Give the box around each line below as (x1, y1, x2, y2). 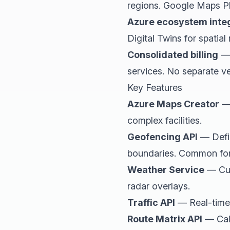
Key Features (127, 82, 182, 93)
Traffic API (127, 197, 175, 208)
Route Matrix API (127, 213, 202, 224)
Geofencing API (127, 131, 198, 142)
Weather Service (127, 164, 204, 175)
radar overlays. (127, 180, 190, 191)
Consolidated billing (127, 49, 218, 60)
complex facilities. (127, 114, 202, 126)
